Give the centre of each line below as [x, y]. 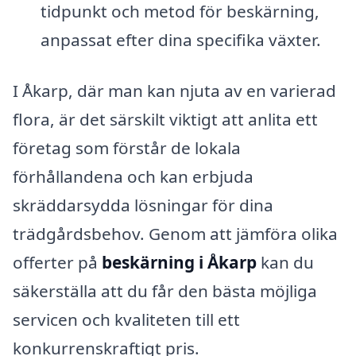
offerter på [57, 263]
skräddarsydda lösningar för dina [143, 205]
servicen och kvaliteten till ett [126, 320]
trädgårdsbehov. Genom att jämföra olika [175, 234]
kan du [285, 263]
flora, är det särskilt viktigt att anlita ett [165, 120]
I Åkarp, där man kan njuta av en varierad [174, 91]
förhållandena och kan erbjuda [133, 177]
